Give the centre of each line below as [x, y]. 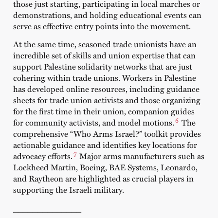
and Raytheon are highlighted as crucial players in [103, 178]
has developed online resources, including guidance [106, 89]
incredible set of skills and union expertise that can [104, 55]
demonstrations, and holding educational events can [107, 14]
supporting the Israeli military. [68, 190]
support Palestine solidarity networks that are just [102, 66]
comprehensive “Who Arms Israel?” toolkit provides [107, 134]
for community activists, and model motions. [93, 122]
